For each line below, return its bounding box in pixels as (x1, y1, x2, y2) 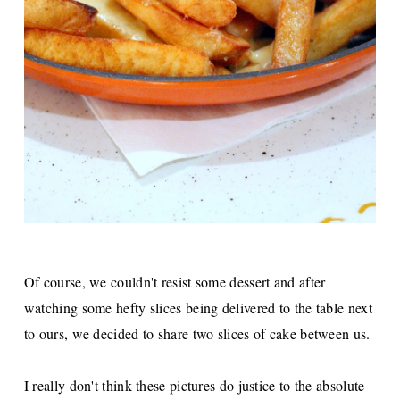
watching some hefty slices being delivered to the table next (23, 297, 372, 317)
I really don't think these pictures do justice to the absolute (23, 375, 365, 395)
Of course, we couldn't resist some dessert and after (23, 271, 326, 291)
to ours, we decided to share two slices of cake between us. (23, 323, 371, 343)
